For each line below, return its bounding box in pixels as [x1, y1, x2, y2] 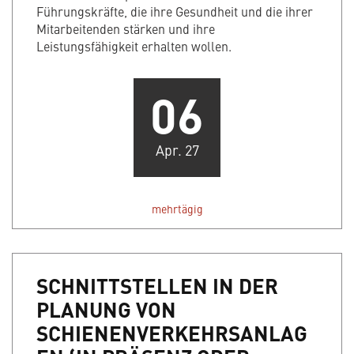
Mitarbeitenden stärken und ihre [36, 20, 215, 38]
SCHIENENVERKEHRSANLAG [36, 318, 307, 348]
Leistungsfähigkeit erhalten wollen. [36, 37, 232, 55]
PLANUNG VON [36, 294, 176, 325]
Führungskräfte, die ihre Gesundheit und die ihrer [36, 2, 313, 21]
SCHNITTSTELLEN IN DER [36, 270, 278, 301]
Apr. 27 [155, 140, 199, 160]
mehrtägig [151, 201, 203, 217]
